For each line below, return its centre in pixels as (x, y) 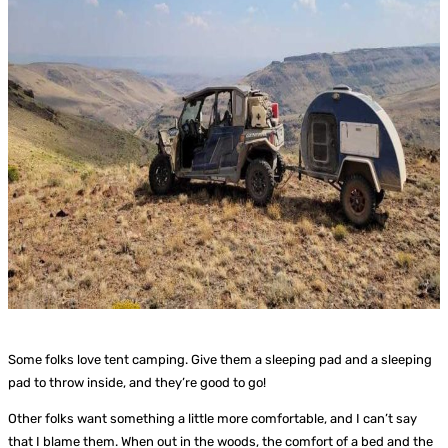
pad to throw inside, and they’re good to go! (137, 382)
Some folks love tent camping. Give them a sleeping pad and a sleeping (220, 359)
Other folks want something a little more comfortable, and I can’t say (212, 418)
